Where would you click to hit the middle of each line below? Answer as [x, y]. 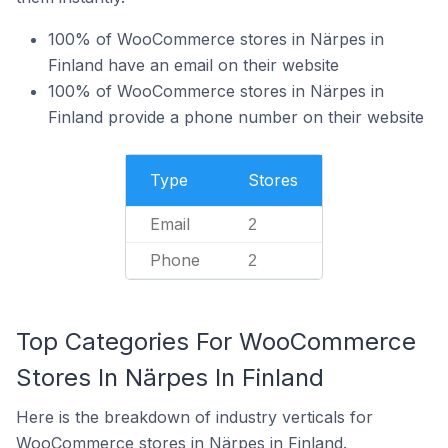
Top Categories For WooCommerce [216, 341]
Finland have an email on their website [193, 65]
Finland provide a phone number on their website [236, 117]
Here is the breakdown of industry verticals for [194, 417]
